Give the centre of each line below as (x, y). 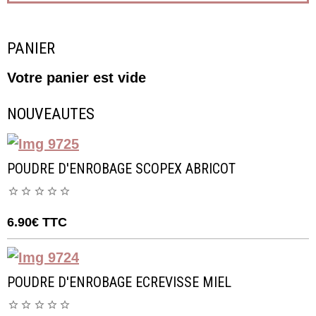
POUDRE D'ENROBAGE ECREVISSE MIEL (119, 283)
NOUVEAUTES (51, 113)
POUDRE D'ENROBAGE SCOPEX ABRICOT (121, 169)
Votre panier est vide (77, 77)
